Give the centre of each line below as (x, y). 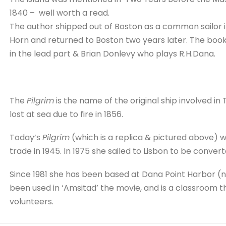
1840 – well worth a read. (59, 13)
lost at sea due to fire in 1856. (66, 114)
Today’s (26, 137)
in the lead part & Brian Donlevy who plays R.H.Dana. (112, 54)
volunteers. (31, 202)
